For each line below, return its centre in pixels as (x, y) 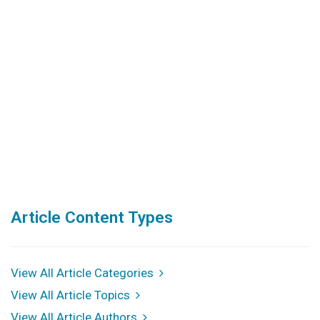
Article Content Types (92, 218)
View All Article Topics (73, 295)
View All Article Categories (85, 273)
